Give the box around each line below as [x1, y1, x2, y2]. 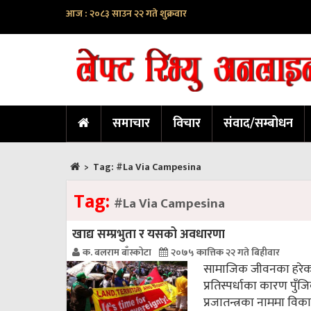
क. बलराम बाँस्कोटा [83, 244, 153, 261]
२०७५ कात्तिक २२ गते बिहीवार [171, 244, 280, 261]
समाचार [112, 113, 150, 135]
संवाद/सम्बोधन [224, 113, 293, 135]
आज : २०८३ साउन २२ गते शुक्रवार [66, 6, 187, 22]
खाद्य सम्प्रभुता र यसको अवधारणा [72, 224, 225, 246]
